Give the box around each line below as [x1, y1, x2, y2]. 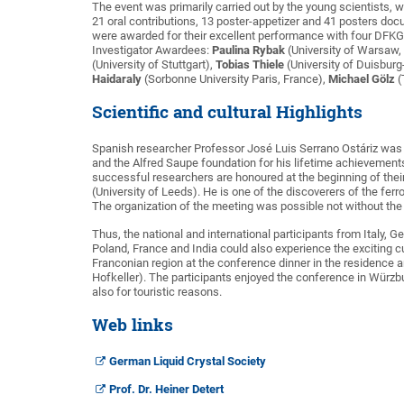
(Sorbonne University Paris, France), [142, 72, 328, 87]
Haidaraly [92, 72, 142, 87]
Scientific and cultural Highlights [92, 101, 363, 124]
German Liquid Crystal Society [108, 354, 266, 369]
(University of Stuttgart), [92, 58, 216, 72]
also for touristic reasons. [92, 285, 222, 299]
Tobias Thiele [216, 58, 284, 72]
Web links [92, 314, 173, 336]
